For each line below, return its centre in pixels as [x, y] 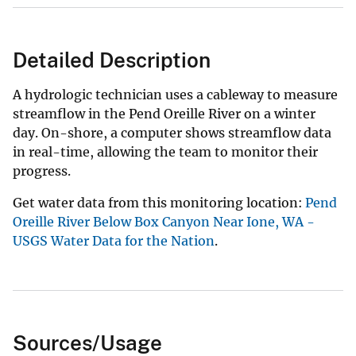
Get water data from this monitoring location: [159, 202]
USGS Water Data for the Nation [114, 240]
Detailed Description [112, 60]
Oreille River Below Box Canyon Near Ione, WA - [164, 221]
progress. [42, 170]
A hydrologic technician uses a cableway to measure [175, 94]
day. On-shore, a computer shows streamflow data [172, 132]
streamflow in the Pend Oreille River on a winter [164, 113]
